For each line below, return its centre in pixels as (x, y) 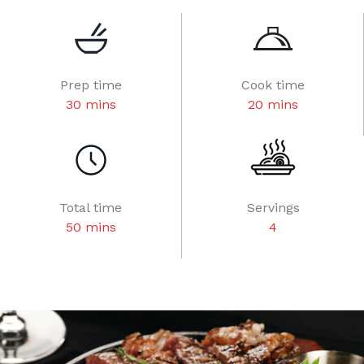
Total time (91, 208)
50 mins (91, 227)
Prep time (91, 85)
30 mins (91, 104)
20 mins (273, 104)
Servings (273, 208)
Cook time (273, 85)
